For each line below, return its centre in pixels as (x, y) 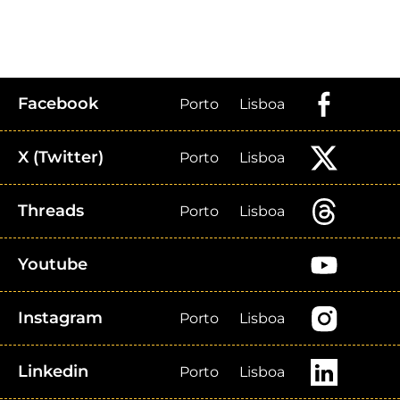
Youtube (53, 264)
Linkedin (53, 371)
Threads (51, 211)
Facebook (58, 104)
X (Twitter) (61, 157)
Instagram (60, 318)
